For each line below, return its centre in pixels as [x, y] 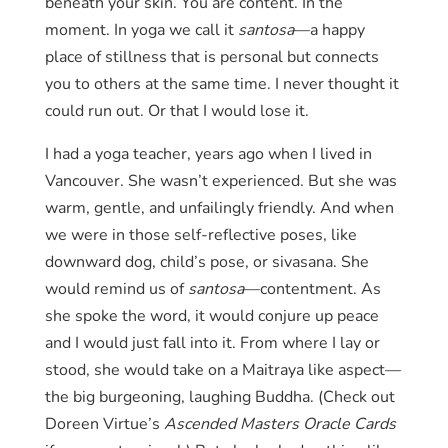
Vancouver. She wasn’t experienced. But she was [220, 181]
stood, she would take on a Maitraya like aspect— [222, 370]
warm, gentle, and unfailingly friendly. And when [219, 208]
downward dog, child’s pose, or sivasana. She [206, 262]
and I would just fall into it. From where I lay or [212, 343]
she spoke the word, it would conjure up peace [211, 316]
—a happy [329, 30]
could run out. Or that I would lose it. [176, 111]
